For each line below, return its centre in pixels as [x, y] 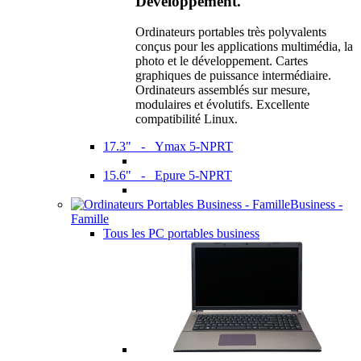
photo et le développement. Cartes [222, 61]
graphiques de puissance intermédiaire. [233, 76]
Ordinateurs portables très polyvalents [231, 32]
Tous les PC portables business [181, 234]
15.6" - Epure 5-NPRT [168, 176]
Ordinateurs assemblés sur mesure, [223, 90]
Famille [90, 219]
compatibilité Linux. [187, 119]
